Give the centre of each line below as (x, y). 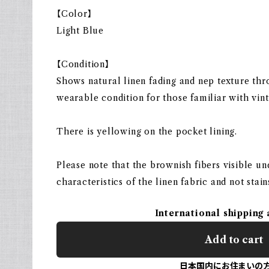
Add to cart (234, 240)
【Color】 (74, 14)
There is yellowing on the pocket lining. (147, 131)
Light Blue (80, 31)
